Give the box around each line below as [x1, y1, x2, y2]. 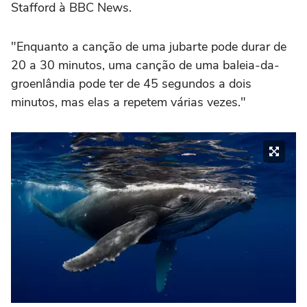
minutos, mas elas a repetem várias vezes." [11, 93, 246, 110]
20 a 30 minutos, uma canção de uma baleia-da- [11, 56, 280, 73]
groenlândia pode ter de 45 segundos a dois [11, 75, 251, 92]
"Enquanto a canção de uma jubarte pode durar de [11, 38, 286, 55]
